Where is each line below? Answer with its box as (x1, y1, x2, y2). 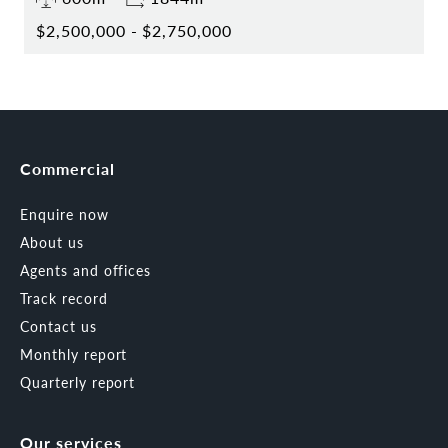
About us (20, 232, 84, 253)
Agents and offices (20, 260, 152, 281)
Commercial (20, 157, 115, 181)
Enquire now (20, 204, 109, 225)
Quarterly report (20, 372, 136, 393)
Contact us (20, 316, 97, 337)
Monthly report (20, 344, 128, 365)
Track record (20, 288, 108, 309)
